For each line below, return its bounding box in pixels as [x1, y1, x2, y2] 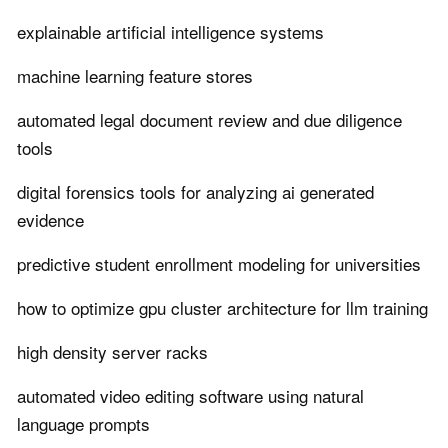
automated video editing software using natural [17, 383, 364, 409]
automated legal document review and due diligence [17, 107, 402, 133]
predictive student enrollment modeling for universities [17, 251, 421, 277]
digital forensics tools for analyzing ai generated [17, 179, 374, 205]
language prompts [17, 411, 150, 437]
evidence [17, 207, 84, 233]
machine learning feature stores [17, 63, 253, 89]
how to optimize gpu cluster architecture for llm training [17, 295, 428, 321]
